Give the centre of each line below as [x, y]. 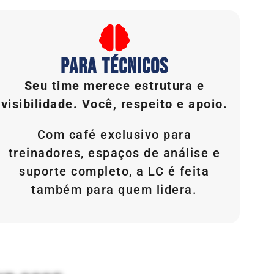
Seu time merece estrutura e [114, 85]
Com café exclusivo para [114, 134]
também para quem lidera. [114, 189]
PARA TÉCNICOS [114, 67]
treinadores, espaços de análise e [114, 153]
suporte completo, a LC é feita [114, 171]
